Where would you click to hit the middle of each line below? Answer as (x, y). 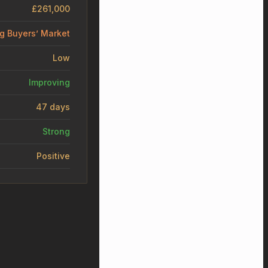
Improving (49, 82)
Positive (53, 156)
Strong (56, 131)
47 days (53, 106)
